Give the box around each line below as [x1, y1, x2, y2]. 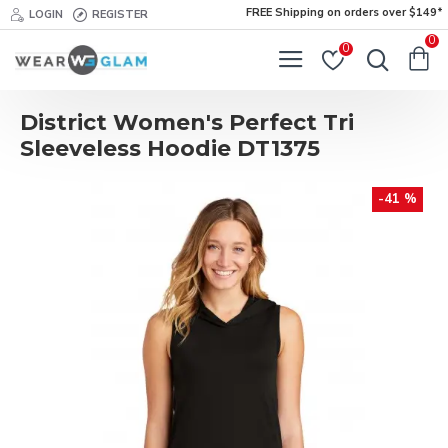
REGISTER [92, 6, 148, 22]
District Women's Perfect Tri [20, 109, 354, 136]
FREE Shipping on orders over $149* [246, 5, 443, 20]
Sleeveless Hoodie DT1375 [20, 135, 320, 162]
